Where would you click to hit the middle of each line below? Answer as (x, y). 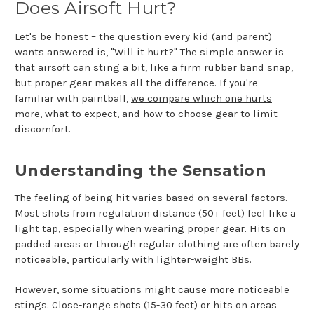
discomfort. (44, 129)
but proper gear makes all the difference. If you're (136, 83)
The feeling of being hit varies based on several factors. (151, 198)
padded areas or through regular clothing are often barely (157, 244)
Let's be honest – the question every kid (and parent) (143, 37)
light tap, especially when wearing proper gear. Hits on (150, 229)
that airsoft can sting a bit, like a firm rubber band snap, (154, 68)
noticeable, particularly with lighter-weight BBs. (133, 260)
